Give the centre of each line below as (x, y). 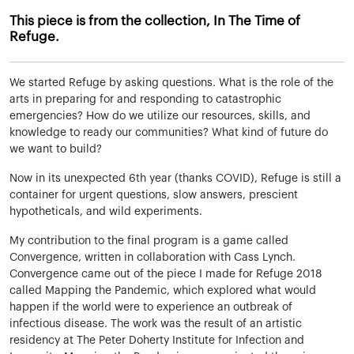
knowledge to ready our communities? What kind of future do (169, 133)
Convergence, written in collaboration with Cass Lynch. (153, 258)
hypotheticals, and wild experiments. (106, 212)
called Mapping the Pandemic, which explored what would (163, 291)
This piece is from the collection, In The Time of (155, 21)
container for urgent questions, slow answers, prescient (154, 195)
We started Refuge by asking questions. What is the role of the (171, 83)
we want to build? (56, 149)
